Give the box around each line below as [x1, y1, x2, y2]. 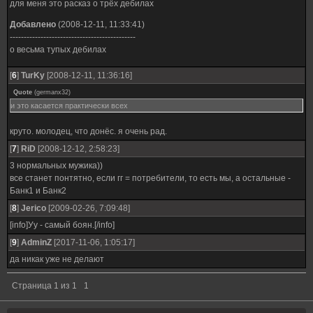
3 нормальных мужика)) [10, 161, 103, 170]
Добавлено [10, 20, 56, 29]
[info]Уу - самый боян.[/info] [10, 220, 115, 230]
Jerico [21, 203, 46, 213]
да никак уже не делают [10, 254, 104, 264]
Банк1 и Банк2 [10, 186, 66, 196]
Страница [12, 281, 54, 291]
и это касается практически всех [10, 101, 128, 110]
